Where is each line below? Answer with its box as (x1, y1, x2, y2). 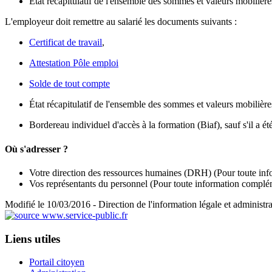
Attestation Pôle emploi (29, 58, 118, 69)
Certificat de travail (29, 37, 102, 48)
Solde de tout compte (29, 78, 110, 89)
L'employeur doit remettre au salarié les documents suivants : (5, 16, 237, 27)
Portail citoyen (29, 257, 84, 268)
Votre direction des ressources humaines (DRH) (29, 167, 211, 178)
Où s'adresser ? (5, 143, 68, 154)
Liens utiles (5, 232, 60, 245)
